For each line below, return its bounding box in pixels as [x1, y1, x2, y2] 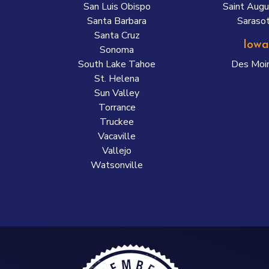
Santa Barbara [87, 14, 147, 28]
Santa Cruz [94, 29, 140, 42]
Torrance [98, 101, 136, 114]
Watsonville [91, 159, 144, 172]
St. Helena [94, 72, 140, 85]
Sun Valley [94, 86, 140, 100]
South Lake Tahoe [78, 58, 156, 71]
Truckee [100, 115, 134, 128]
